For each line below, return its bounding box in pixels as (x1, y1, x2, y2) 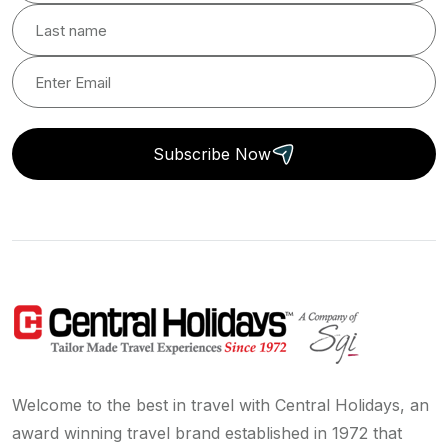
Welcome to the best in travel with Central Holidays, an (12, 395, 429, 416)
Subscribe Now (153, 144, 271, 165)
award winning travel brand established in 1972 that (12, 423, 402, 444)
